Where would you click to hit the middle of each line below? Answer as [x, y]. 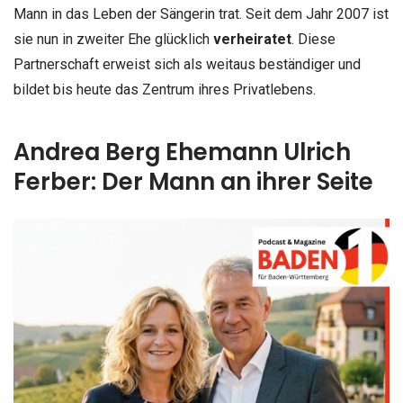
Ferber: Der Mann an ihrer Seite [193, 181]
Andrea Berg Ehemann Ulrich [182, 152]
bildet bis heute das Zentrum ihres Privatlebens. [165, 90]
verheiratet [252, 40]
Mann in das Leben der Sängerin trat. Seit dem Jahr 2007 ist [201, 14]
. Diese [313, 40]
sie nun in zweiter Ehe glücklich [113, 40]
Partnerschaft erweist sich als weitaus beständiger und [187, 65]
